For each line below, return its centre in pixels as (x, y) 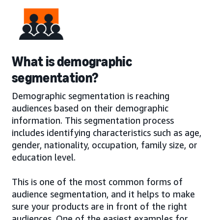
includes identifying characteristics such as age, (107, 132)
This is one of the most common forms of (97, 181)
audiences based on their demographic (90, 108)
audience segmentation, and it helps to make (103, 194)
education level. (44, 157)
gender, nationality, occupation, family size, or (105, 145)
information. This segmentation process (93, 120)
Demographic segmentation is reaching (91, 96)
